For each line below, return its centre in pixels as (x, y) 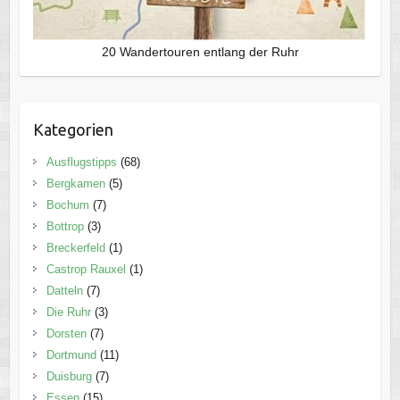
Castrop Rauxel (86, 269)
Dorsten (66, 333)
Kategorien (73, 129)
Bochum (67, 204)
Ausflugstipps (81, 162)
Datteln (64, 290)
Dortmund (71, 354)
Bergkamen (75, 183)
